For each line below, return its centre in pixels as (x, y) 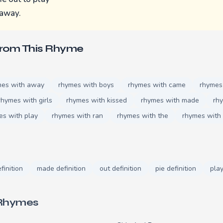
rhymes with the (143, 115)
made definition (61, 168)
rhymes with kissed (97, 100)
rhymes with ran (77, 115)
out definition (120, 168)
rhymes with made (170, 100)
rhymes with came (157, 85)
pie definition (176, 168)
